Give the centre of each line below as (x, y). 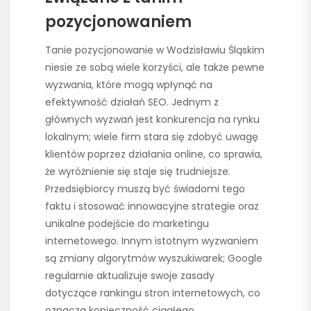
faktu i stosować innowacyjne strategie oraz (152, 207)
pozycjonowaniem (118, 22)
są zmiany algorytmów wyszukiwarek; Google (154, 259)
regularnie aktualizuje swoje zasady (130, 276)
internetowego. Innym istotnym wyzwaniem (152, 241)
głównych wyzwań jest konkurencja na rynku (152, 120)
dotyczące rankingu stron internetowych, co (153, 293)
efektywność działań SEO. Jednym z (132, 102)
